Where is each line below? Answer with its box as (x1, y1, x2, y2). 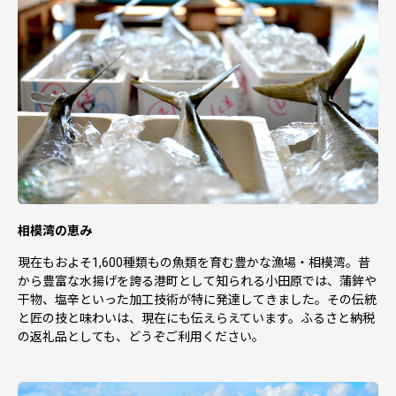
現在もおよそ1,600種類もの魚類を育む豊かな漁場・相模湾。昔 (18, 255, 370, 270)
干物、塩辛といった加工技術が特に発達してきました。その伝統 (18, 292, 377, 307)
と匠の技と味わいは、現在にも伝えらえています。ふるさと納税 (18, 310, 375, 325)
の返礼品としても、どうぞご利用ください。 (18, 329, 264, 344)
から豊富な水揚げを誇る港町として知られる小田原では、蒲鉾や (18, 273, 377, 288)
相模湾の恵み (18, 223, 92, 238)
